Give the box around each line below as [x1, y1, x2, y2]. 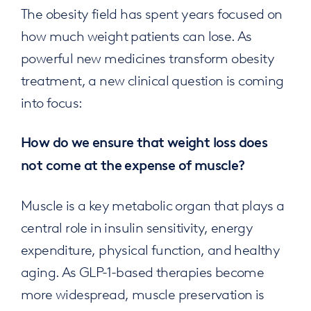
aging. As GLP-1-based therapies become [20, 262, 264, 280]
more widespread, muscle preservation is [20, 284, 264, 303]
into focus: [20, 92, 83, 111]
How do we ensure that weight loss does [20, 134, 268, 151]
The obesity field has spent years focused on [20, 3, 283, 22]
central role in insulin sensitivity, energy [20, 217, 253, 236]
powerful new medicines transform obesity [20, 48, 274, 67]
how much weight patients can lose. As [20, 26, 252, 44]
